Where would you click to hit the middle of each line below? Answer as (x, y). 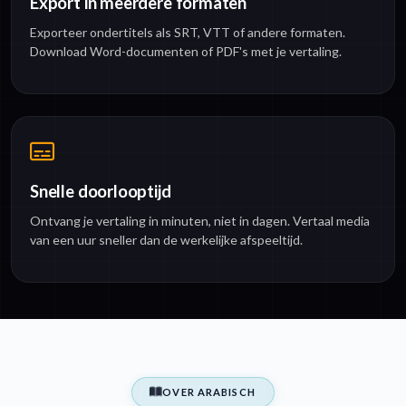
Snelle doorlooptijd (101, 191)
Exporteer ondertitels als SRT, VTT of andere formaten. (188, 32)
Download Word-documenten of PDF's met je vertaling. (186, 51)
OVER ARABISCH (209, 391)
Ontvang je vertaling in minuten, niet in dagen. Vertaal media (200, 220)
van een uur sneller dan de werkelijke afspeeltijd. (166, 239)
